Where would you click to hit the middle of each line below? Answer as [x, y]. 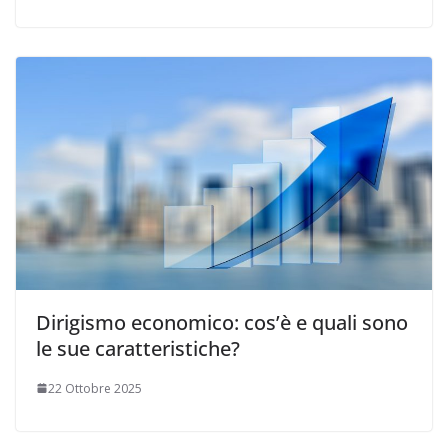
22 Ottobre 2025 [95, 388]
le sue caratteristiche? [138, 348]
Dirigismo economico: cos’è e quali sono [222, 322]
